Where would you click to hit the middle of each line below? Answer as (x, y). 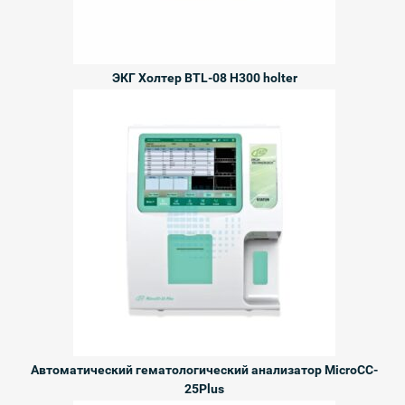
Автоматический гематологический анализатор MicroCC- (205, 369)
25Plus (205, 388)
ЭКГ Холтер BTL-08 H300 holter (204, 77)
